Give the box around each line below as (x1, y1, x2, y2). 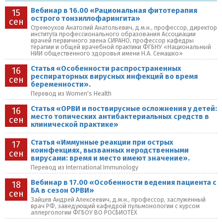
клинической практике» (31, 120, 118, 129)
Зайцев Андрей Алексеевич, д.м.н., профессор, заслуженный (31, 196, 206, 203)
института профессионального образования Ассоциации (31, 30, 196, 38)
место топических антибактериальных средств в (31, 112, 209, 121)
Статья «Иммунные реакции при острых (31, 138, 173, 147)
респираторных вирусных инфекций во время (31, 72, 198, 81)
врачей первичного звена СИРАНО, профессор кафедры (31, 37, 194, 44)
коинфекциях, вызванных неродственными (31, 146, 189, 155)
